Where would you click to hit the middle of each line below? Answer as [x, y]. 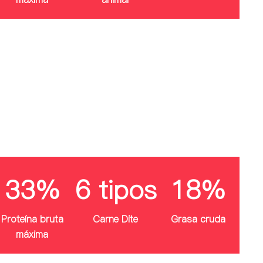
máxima [32, 235]
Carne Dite [115, 219]
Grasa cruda [198, 219]
